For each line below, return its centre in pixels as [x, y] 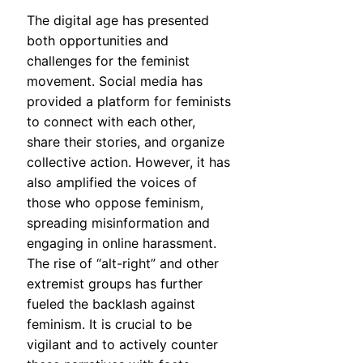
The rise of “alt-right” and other [123, 264]
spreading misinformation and [118, 223]
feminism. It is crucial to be [109, 325]
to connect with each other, [111, 122]
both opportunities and [98, 41]
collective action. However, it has [128, 162]
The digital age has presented [118, 21]
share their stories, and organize [126, 142]
